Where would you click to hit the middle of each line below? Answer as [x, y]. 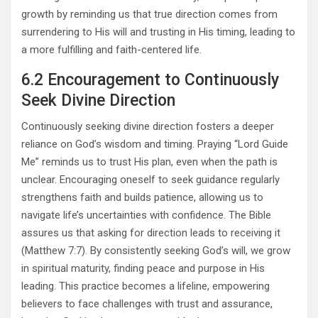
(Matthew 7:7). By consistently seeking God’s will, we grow [156, 251]
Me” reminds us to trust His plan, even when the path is [149, 162]
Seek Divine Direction [98, 101]
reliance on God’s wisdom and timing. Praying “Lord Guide [155, 144]
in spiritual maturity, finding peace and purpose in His [143, 269]
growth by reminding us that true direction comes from [149, 15]
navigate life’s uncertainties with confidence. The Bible [146, 215]
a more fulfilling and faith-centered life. [111, 50]
